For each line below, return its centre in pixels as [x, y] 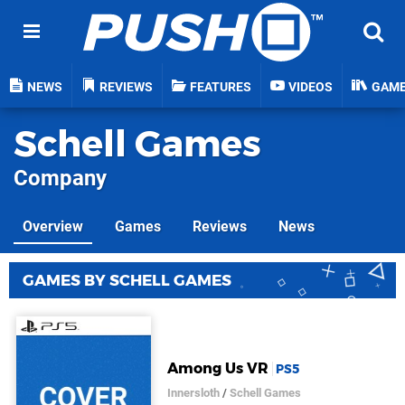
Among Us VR [218, 368]
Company [60, 178]
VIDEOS [311, 87]
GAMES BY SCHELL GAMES [127, 280]
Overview [53, 226]
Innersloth [194, 392]
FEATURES [221, 87]
